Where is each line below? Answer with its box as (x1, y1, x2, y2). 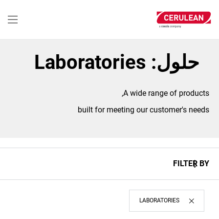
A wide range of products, (123, 88, 209, 98)
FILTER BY (173, 159, 209, 168)
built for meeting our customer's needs (78, 105, 209, 114)
